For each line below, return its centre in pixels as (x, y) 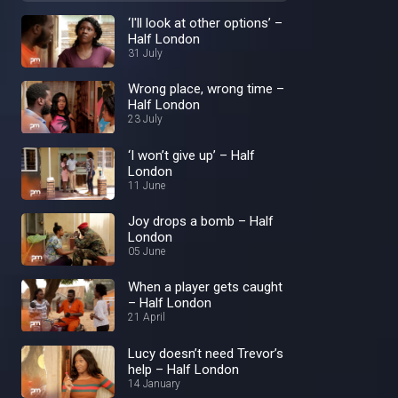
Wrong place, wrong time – (206, 89)
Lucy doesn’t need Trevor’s (206, 353)
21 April (147, 318)
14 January (154, 383)
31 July (145, 53)
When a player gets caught (205, 287)
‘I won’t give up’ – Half (191, 155)
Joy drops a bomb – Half (201, 221)
